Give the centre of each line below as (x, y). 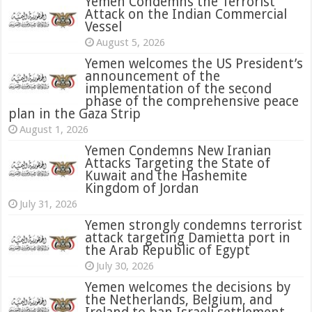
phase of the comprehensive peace (192, 102)
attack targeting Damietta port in (188, 238)
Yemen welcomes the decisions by (188, 288)
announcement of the (153, 77)
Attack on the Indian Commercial (186, 15)
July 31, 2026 (49, 204)
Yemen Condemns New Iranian (179, 151)
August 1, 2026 (54, 130)
